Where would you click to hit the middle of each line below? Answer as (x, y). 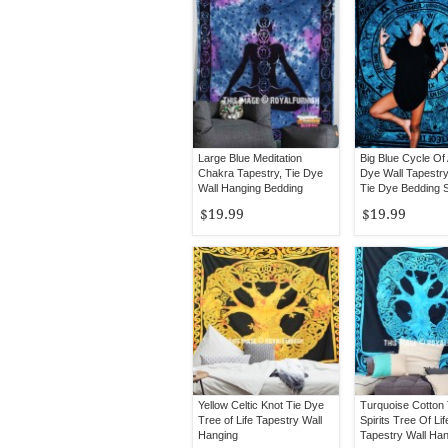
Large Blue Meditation (250, 158)
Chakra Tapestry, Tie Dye (260, 173)
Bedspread (224, 203)
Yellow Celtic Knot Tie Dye (261, 405)
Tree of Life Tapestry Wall (260, 420)
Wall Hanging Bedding (250, 188)
